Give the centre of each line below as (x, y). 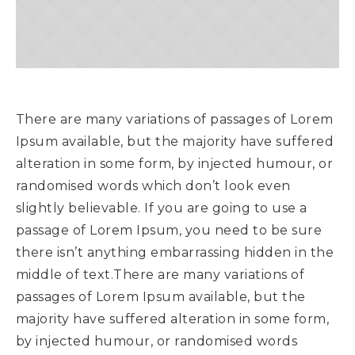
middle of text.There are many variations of (160, 274)
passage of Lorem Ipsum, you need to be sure (169, 230)
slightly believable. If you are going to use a (161, 208)
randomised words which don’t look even (153, 185)
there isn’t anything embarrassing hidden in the (175, 252)
